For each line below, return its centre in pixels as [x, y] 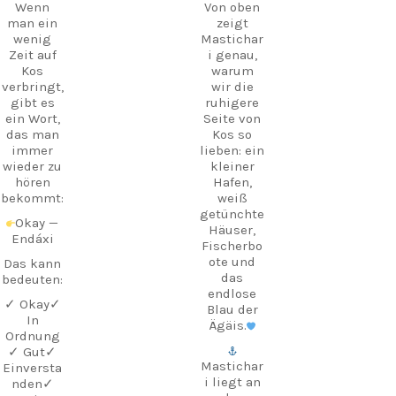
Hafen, [232, 182]
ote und [232, 261]
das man [32, 134]
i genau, [232, 54]
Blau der [232, 309]
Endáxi [32, 238]
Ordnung [32, 335]
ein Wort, [32, 118]
